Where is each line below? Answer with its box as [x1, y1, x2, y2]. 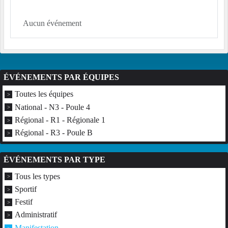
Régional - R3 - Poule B [15, 128, 93, 137]
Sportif [15, 185, 37, 194]
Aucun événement [23, 19, 81, 28]
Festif [15, 197, 33, 207]
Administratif [15, 210, 57, 219]
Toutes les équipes [15, 90, 73, 99]
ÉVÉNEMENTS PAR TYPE [4, 155, 105, 164]
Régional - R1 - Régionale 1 [15, 116, 105, 125]
